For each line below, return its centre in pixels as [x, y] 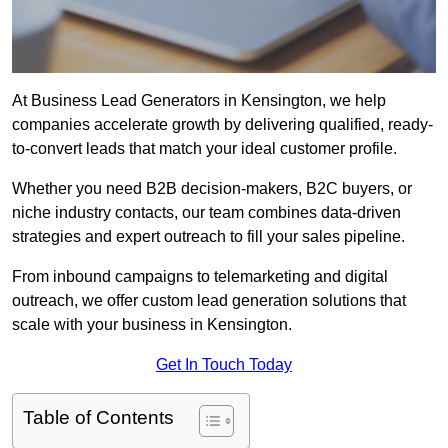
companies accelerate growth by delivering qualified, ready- [222, 125]
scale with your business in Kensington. [152, 325]
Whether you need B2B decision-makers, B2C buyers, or [212, 189]
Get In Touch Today [224, 365]
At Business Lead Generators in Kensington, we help [199, 101]
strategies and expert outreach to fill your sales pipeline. [208, 237]
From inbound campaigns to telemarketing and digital [200, 277]
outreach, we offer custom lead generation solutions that [209, 301]
